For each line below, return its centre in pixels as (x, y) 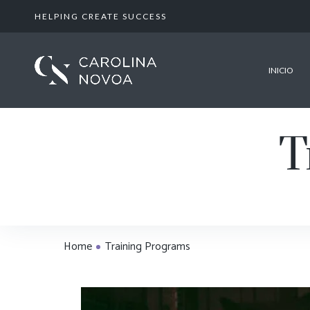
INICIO (281, 70)
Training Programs (148, 247)
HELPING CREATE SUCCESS (101, 16)
